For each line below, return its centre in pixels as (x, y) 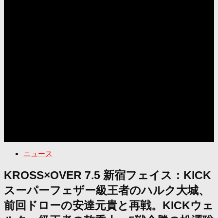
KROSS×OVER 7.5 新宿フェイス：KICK (108, 175)
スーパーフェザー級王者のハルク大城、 (107, 190)
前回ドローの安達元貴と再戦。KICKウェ (109, 205)
